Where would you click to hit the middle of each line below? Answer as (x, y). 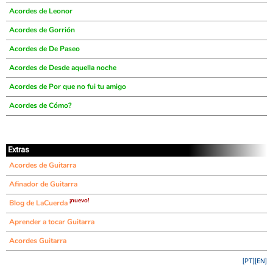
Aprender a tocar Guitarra (52, 222)
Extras (19, 150)
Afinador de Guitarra (43, 184)
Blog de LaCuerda (39, 203)
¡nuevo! (79, 200)
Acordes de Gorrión (42, 30)
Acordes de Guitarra (43, 165)
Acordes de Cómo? (41, 105)
